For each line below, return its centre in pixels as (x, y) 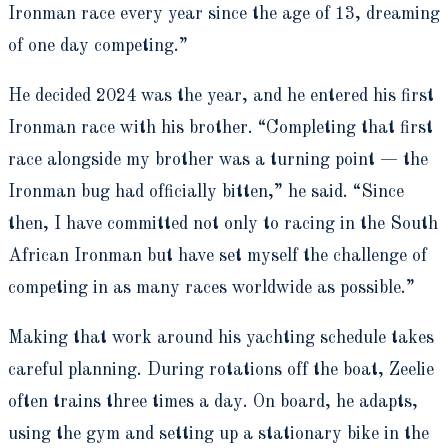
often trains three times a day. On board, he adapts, (213, 401)
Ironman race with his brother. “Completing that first (220, 127)
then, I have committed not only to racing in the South (223, 223)
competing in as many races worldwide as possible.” (211, 287)
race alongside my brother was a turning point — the (218, 159)
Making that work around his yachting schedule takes (221, 337)
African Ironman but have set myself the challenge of (217, 255)
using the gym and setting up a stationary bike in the (218, 433)
